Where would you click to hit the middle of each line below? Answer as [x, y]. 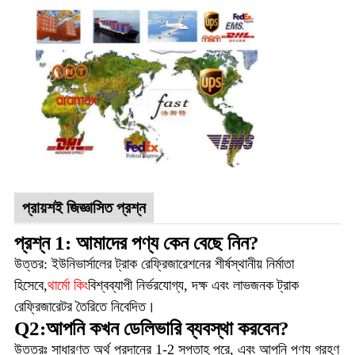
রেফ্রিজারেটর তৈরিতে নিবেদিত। [84, 306]
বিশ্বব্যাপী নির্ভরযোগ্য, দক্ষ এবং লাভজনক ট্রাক [193, 285]
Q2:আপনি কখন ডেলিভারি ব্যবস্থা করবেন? [151, 328]
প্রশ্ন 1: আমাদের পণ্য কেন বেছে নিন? [136, 242]
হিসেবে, [31, 285]
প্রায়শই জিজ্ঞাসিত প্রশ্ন [84, 207]
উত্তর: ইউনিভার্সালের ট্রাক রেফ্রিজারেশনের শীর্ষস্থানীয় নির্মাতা [154, 263]
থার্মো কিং [67, 285]
